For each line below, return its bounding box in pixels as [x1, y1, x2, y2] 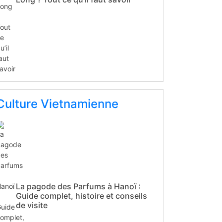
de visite [16, 200, 48, 210]
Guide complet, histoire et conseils [16, 190, 147, 201]
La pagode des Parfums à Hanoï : [16, 181, 141, 191]
